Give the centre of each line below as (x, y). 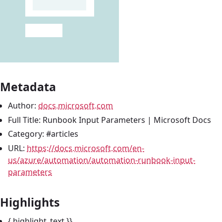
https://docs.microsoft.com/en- (85, 148)
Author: (23, 105)
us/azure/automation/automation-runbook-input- (102, 160)
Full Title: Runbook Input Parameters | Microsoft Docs (110, 120)
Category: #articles (43, 134)
